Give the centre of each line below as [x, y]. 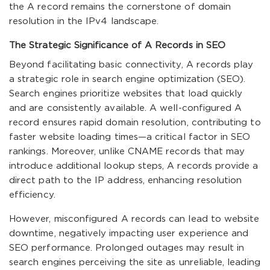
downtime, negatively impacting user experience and [129, 234]
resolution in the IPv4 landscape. [84, 21]
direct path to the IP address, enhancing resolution [126, 181]
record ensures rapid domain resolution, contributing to [135, 123]
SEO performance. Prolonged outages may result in [127, 248]
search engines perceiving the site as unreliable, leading [135, 262]
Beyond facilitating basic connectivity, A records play [131, 65]
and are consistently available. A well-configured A [126, 108]
